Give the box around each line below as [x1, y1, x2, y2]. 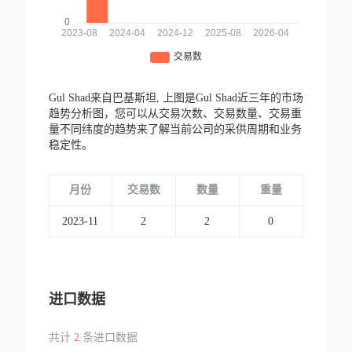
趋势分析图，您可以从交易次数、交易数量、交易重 [48, 108, 302, 120]
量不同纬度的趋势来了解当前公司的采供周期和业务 [48, 123, 302, 136]
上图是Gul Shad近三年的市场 [162, 92, 303, 104]
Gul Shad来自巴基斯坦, [48, 92, 163, 104]
